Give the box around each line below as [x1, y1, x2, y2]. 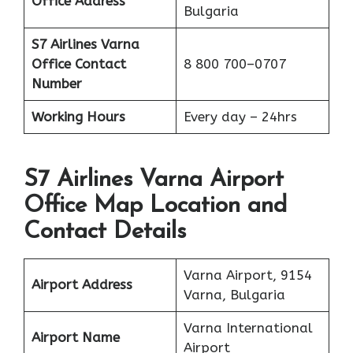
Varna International [183, 320, 313, 336]
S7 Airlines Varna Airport [24, 168, 284, 193]
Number [31, 75, 82, 91]
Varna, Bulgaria [183, 287, 285, 303]
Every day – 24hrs [183, 108, 297, 124]
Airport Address [31, 277, 132, 293]
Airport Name [31, 329, 120, 346]
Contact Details [24, 220, 186, 245]
